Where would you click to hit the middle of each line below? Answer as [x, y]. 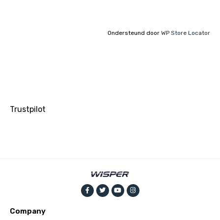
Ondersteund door [134, 33]
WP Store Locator [186, 33]
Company [28, 211]
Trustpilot [28, 109]
